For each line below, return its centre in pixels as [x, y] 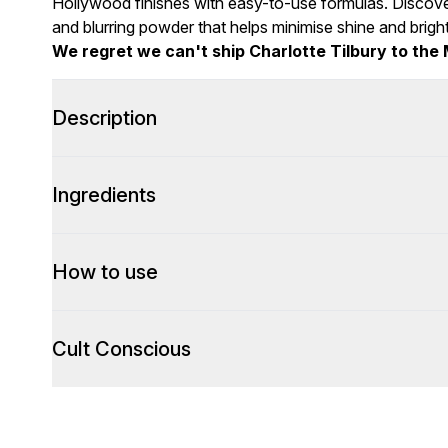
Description [104, 118]
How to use [105, 272]
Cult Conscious [121, 349]
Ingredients [104, 195]
